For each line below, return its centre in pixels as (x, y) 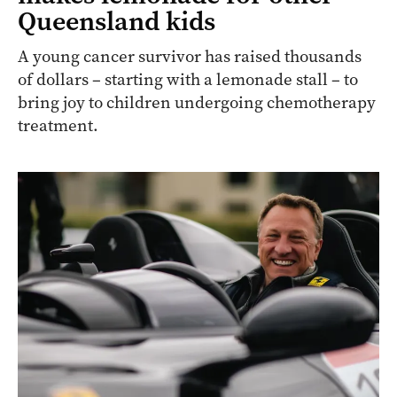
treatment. (58, 126)
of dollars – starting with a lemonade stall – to (188, 80)
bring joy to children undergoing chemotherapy (197, 103)
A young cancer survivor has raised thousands (190, 57)
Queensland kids (117, 22)
